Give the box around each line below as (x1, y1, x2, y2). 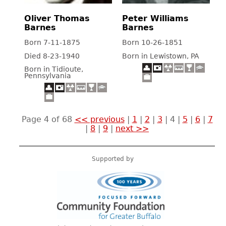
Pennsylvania (24, 72, 71, 80)
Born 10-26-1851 (122, 38, 183, 46)
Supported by (91, 155, 134, 163)
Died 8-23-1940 (24, 51, 80, 60)
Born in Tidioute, (24, 65, 83, 74)
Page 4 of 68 (21, 115, 75, 125)
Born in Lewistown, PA (122, 51, 199, 60)
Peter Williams (122, 14, 189, 24)
